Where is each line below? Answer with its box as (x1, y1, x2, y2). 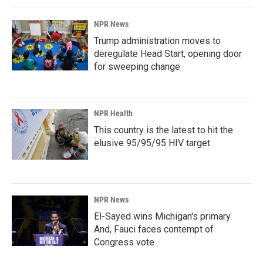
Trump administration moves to (94, 35, 221, 46)
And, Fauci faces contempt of (94, 224, 214, 235)
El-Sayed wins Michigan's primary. (94, 211, 232, 222)
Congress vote (94, 237, 154, 248)
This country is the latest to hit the (94, 124, 233, 136)
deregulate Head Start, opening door (94, 48, 242, 59)
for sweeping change (94, 61, 180, 72)
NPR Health (94, 109, 133, 118)
